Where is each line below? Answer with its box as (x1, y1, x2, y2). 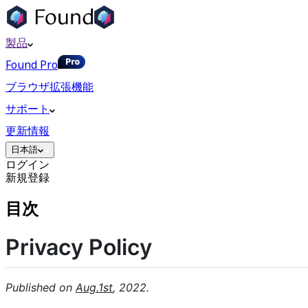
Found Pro (5, 57, 58, 72)
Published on (5, 280, 76, 295)
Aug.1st (76, 280, 113, 295)
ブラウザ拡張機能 (5, 79, 93, 94)
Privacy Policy (5, 233, 152, 261)
